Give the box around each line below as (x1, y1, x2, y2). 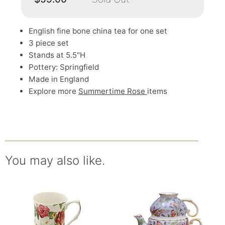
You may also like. (5, 153, 105, 168)
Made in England (29, 74, 89, 84)
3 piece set (29, 38, 69, 48)
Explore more (29, 86, 78, 96)
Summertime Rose (78, 86, 147, 96)
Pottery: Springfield (29, 62, 99, 72)
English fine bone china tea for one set (29, 26, 167, 36)
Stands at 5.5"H (29, 50, 85, 60)
